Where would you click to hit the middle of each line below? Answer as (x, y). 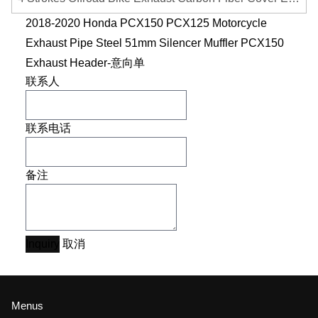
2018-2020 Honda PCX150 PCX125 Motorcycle (146, 23)
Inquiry (43, 244)
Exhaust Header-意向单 (85, 63)
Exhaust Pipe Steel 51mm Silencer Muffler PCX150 (155, 43)
